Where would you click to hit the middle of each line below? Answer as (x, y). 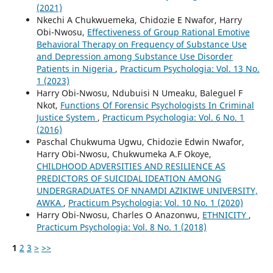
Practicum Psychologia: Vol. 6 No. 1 (173, 117)
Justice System (67, 117)
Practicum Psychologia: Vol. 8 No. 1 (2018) (121, 227)
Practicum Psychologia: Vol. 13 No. (190, 68)
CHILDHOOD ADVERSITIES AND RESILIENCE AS (131, 166)
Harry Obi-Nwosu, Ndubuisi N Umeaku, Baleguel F (139, 93)
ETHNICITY (225, 214)
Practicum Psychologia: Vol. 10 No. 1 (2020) (155, 202)
